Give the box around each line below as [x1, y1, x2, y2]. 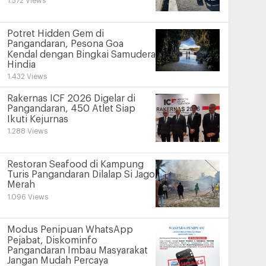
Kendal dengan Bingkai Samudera [7, 49, 156, 59]
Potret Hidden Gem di [7, 29, 104, 39]
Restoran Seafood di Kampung [7, 160, 144, 170]
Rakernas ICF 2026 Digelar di [7, 94, 135, 104]
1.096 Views [7, 193, 48, 201]
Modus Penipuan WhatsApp [7, 225, 133, 235]
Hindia [7, 60, 36, 70]
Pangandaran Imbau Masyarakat [7, 246, 148, 256]
